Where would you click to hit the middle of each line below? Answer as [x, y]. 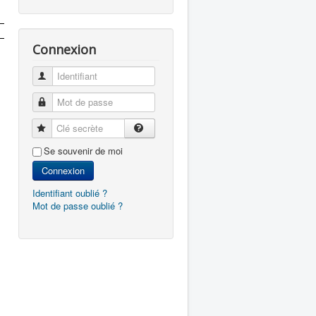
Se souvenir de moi [83, 151]
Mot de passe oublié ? [78, 206]
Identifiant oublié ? [70, 193]
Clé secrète [72, 128]
